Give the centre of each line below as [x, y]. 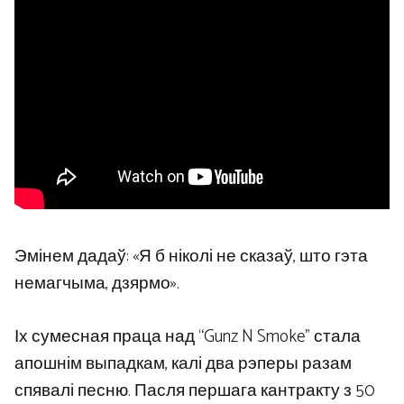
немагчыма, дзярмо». [97, 284]
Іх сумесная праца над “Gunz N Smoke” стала [188, 336]
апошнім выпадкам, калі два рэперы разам [183, 363]
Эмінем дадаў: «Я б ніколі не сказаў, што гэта [191, 257]
